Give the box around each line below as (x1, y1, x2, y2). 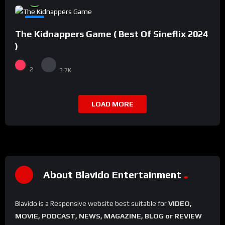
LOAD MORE (91, 100, 134, 108)
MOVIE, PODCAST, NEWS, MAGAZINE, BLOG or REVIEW (15, 212, 202, 220)
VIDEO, (168, 199, 192, 208)
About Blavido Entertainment (43, 168, 181, 180)
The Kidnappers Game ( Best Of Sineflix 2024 (15, 28, 208, 39)
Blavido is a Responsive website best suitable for (15, 199, 168, 208)
